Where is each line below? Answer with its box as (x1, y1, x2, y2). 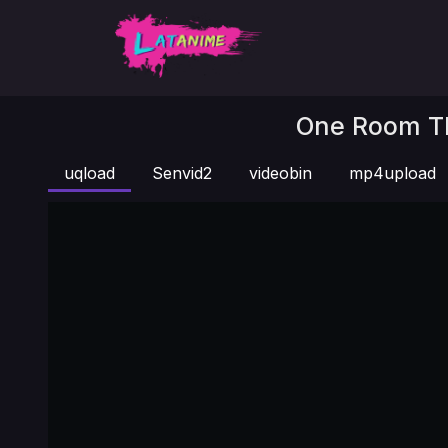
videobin (249, 163, 312, 183)
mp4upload (349, 163, 436, 183)
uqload (64, 163, 115, 183)
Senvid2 (152, 163, 212, 183)
